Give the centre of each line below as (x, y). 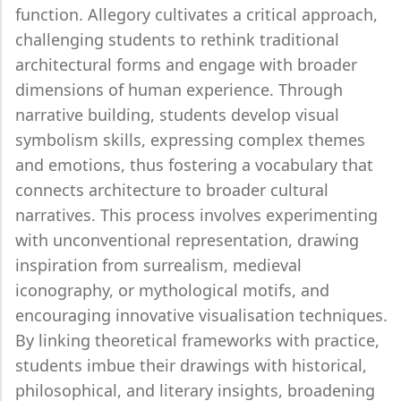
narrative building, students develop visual (177, 115)
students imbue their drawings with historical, (191, 365)
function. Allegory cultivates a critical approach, (196, 14)
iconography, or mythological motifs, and (172, 290)
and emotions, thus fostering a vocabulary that (194, 165)
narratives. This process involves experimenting (196, 215)
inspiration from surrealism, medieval (158, 265)
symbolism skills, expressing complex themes (190, 140)
